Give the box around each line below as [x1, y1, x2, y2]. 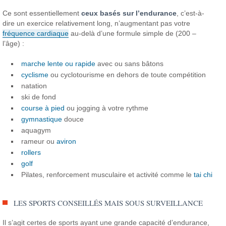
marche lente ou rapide [21, 59, 96, 68]
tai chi [194, 170, 213, 179]
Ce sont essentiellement [3, 9, 82, 17]
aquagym [21, 126, 51, 134]
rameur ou [21, 137, 57, 145]
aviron [56, 137, 77, 145]
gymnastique [21, 115, 63, 123]
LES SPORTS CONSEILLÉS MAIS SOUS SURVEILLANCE [14, 197, 203, 208]
